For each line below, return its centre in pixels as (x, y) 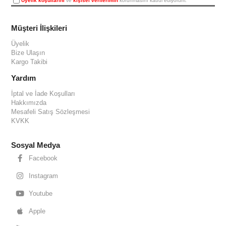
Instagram (44, 176)
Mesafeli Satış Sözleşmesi (51, 112)
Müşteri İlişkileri (39, 28)
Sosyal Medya (36, 145)
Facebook (43, 158)
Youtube (41, 193)
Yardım (24, 78)
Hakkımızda (29, 103)
